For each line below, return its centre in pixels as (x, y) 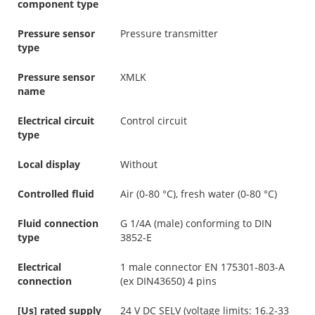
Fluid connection (58, 223)
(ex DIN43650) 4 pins (168, 281)
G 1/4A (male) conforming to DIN (196, 223)
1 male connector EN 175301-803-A (202, 266)
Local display (49, 164)
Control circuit (154, 120)
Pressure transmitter (169, 33)
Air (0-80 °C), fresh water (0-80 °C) (199, 193)
